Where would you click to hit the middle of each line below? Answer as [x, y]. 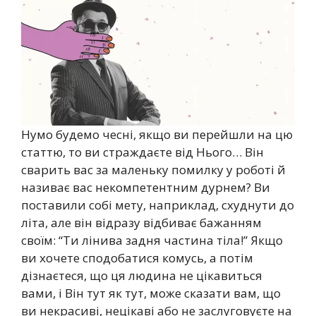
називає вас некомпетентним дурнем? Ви [146, 187]
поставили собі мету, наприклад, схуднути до [158, 205]
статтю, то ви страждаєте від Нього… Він [142, 152]
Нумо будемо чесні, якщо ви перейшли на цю [157, 134]
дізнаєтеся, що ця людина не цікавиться [142, 275]
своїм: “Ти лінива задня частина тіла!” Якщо [152, 240]
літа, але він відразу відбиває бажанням [141, 222]
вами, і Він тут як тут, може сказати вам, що [151, 293]
